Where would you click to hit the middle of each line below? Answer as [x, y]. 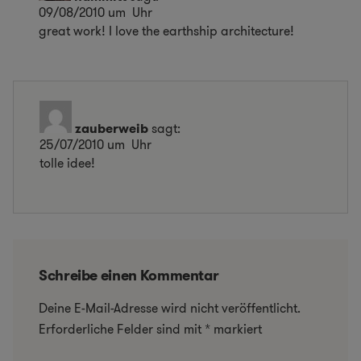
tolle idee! [67, 164]
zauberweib [112, 129]
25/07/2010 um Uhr [95, 145]
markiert [236, 329]
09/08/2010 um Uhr [95, 13]
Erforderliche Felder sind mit [122, 329]
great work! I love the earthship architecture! [166, 31]
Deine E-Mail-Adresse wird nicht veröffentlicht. [170, 308]
